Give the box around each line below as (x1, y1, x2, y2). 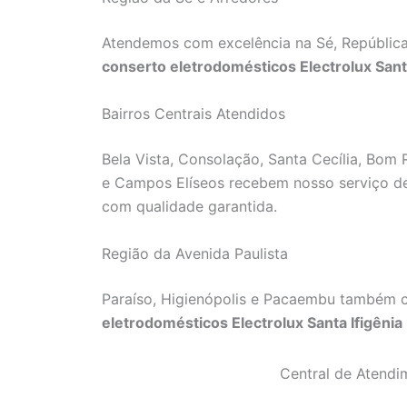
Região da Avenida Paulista (102, 243, 288, 263)
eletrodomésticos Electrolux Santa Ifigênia (102, 313, 402, 332)
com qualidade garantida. (102, 196, 277, 215)
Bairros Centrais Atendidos (102, 104, 285, 123)
